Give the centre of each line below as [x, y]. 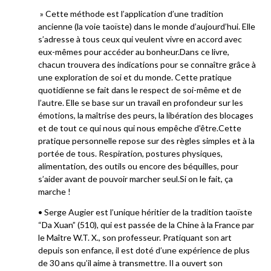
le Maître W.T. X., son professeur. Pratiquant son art [135, 237]
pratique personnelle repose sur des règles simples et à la [146, 141]
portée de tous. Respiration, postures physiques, [130, 154]
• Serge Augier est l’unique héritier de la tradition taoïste [145, 212]
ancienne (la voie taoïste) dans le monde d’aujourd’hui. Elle [147, 27]
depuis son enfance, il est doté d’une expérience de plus [144, 250]
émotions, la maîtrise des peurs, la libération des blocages [146, 116]
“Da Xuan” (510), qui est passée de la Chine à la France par [146, 224]
